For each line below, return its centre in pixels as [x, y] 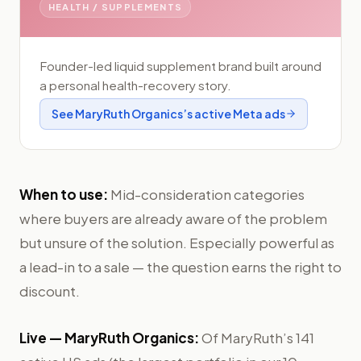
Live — [41, 337]
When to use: [64, 194]
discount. [50, 290]
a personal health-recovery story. [135, 85]
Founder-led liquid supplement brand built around [180, 66]
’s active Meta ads [234, 114]
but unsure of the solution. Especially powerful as [177, 242]
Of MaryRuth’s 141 [258, 337]
